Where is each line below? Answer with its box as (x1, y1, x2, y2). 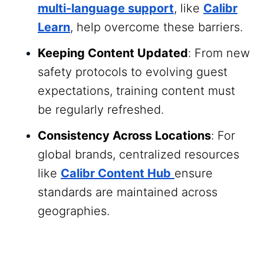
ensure (174, 166, 213, 181)
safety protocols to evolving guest (38, 65, 227, 80)
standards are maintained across (38, 185, 217, 200)
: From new (188, 46, 250, 61)
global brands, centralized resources (38, 147, 239, 162)
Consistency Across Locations (38, 128, 211, 143)
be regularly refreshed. (38, 103, 164, 117)
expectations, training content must (38, 84, 235, 98)
